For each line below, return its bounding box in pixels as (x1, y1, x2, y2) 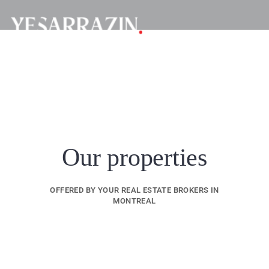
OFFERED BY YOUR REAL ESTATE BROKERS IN (50, 186, 219, 195)
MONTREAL (113, 196, 156, 205)
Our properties (62, 143, 207, 172)
